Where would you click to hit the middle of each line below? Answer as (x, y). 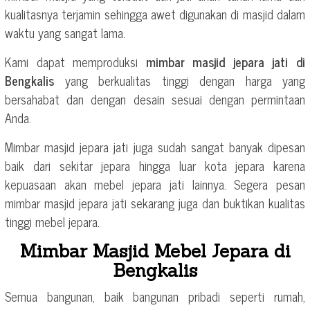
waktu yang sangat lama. (65, 32)
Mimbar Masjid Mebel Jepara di (155, 250)
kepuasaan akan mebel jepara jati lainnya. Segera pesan (155, 184)
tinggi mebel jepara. (52, 221)
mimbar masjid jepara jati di (226, 61)
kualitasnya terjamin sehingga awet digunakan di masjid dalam (155, 13)
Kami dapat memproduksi (75, 61)
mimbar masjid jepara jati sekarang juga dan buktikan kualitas (155, 202)
